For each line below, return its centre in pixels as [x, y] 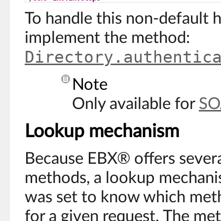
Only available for [135, 104]
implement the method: [107, 38]
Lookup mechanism [102, 131]
